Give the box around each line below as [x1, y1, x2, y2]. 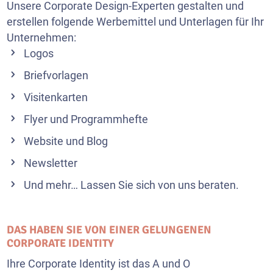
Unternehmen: [7, 31, 77, 44]
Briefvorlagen [24, 69, 89, 82]
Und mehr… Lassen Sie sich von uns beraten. [24, 179, 239, 191]
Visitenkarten [24, 91, 88, 104]
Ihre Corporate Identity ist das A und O [7, 257, 191, 270]
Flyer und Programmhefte [24, 113, 149, 126]
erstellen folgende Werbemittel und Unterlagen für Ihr [7, 15, 264, 28]
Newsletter [24, 157, 78, 169]
